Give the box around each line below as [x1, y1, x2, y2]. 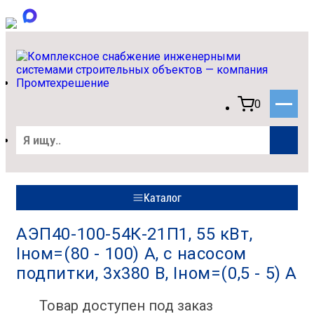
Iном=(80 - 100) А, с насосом [16, 244, 247, 264]
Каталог [144, 191, 182, 205]
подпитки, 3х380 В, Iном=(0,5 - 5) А [16, 264, 298, 283]
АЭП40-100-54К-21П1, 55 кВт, [16, 224, 253, 244]
